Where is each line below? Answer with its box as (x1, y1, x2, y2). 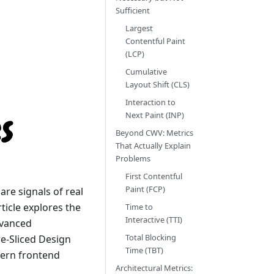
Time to (125, 201, 153, 212)
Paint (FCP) (125, 183, 165, 194)
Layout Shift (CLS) (125, 79, 190, 90)
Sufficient (116, 5, 150, 16)
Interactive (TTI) (125, 214, 182, 225)
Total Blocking (125, 232, 176, 243)
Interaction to (125, 97, 176, 108)
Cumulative (125, 66, 167, 77)
